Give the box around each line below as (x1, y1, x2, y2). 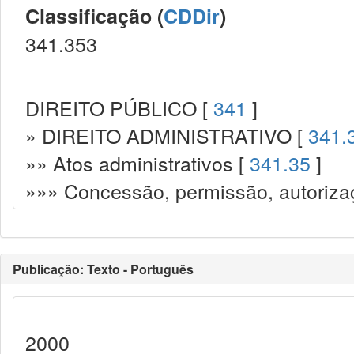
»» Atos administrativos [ (25, 149, 250, 177)
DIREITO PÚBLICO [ (25, 93, 213, 122)
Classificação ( (25, 2, 164, 30)
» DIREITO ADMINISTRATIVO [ (25, 121, 308, 149)
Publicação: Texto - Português (13, 260, 194, 278)
